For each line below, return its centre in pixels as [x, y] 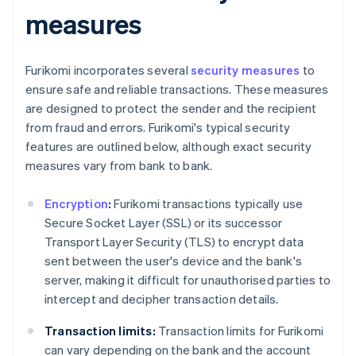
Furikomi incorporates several [108, 70]
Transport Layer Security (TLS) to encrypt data [174, 242]
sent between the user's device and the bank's [174, 261]
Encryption [76, 204]
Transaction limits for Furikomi [240, 331]
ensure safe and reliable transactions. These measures [177, 89]
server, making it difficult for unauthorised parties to [188, 280]
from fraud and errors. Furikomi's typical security [158, 128]
